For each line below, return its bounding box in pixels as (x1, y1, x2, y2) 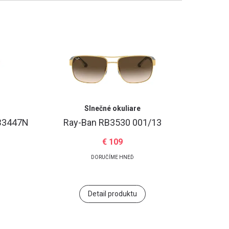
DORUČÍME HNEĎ (90, 154, 134, 160)
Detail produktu (87, 190, 137, 198)
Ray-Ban (63, 117, 99, 128)
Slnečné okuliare (84, 104, 141, 112)
